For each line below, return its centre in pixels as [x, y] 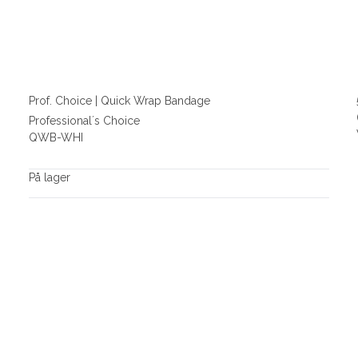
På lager [49, 177]
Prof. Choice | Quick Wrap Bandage [119, 101]
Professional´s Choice [84, 120]
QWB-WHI [56, 137]
